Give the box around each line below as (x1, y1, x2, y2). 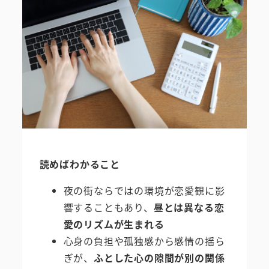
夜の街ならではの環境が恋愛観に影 (63, 183, 225, 198)
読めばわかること (39, 156, 120, 171)
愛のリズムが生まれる (63, 216, 165, 231)
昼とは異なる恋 (153, 199, 225, 214)
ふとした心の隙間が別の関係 (94, 250, 225, 265)
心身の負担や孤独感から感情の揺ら (63, 233, 225, 248)
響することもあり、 (63, 199, 154, 214)
